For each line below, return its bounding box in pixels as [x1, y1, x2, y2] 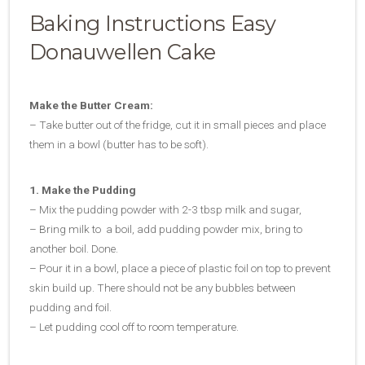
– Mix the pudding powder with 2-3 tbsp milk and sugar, [29, 202, 301, 216]
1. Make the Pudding [29, 182, 136, 196]
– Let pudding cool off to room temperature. [29, 319, 239, 333]
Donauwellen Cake [29, 38, 216, 64]
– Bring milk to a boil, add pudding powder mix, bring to [29, 222, 302, 235]
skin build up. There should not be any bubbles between [29, 280, 296, 294]
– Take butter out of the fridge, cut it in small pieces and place [29, 117, 326, 131]
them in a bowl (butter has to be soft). [29, 137, 209, 151]
